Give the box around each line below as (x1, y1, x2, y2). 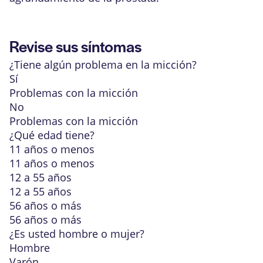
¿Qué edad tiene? (9, 128, 95, 142)
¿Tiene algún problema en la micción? (9, 58, 197, 72)
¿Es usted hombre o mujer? (9, 227, 144, 241)
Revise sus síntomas (9, 34, 141, 57)
